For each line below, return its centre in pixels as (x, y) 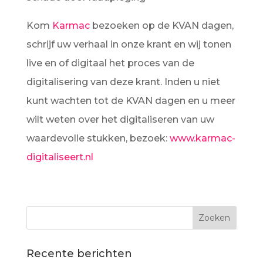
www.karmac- (202, 138)
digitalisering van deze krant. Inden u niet (123, 82)
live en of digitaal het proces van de (110, 63)
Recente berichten (79, 254)
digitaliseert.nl (60, 157)
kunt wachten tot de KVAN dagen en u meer (131, 101)
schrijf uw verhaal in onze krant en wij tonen (129, 44)
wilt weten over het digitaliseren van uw (120, 119)
